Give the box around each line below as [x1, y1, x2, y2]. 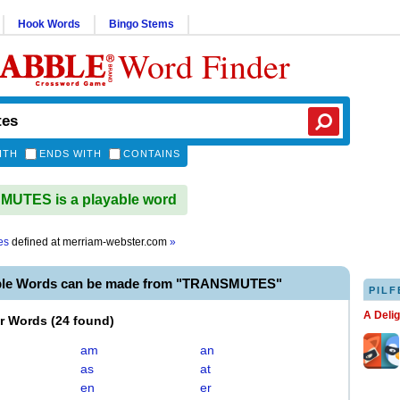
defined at [9, 236, 62, 248]
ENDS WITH [39, 148, 102, 159]
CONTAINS [123, 148, 180, 159]
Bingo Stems [109, 18, 174, 30]
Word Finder [118, 43, 290, 88]
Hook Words [18, 18, 80, 30]
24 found [55, 313, 110, 328]
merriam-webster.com [62, 236, 170, 248]
